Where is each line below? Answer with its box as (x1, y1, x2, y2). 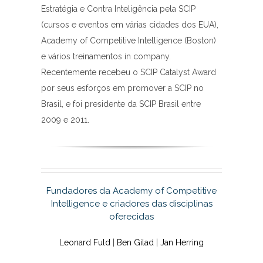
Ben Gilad (117, 238, 154, 248)
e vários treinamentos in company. (41, 52, 171, 62)
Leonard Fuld (59, 238, 110, 248)
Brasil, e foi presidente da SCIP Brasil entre (41, 99, 201, 109)
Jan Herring (160, 238, 204, 248)
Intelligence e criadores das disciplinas (50, 198, 213, 210)
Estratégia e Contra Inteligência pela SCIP (41, 4, 195, 14)
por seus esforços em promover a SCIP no (41, 83, 204, 93)
